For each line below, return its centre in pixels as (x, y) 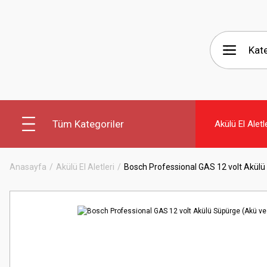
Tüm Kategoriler (88, 124)
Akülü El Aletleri (85, 167)
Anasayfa (28, 167)
